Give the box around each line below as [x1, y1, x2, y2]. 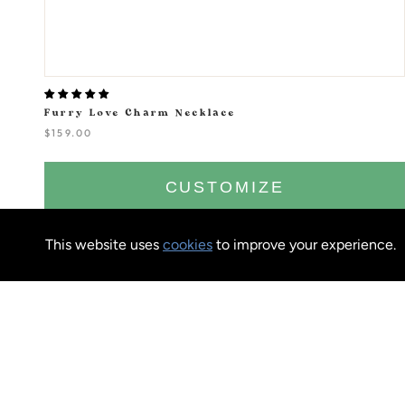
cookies [163, 236, 212, 253]
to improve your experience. [212, 236, 396, 253]
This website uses [45, 236, 163, 253]
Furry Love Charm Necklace [44, 108, 237, 119]
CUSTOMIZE [165, 178, 285, 197]
